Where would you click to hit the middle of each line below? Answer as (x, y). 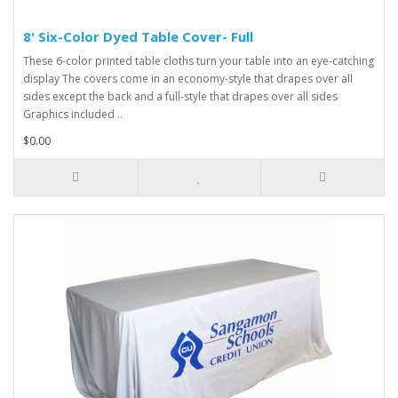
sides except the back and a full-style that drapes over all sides (180, 96)
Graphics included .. (73, 114)
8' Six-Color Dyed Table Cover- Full (138, 36)
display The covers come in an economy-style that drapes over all (188, 79)
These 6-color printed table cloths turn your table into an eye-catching (199, 61)
